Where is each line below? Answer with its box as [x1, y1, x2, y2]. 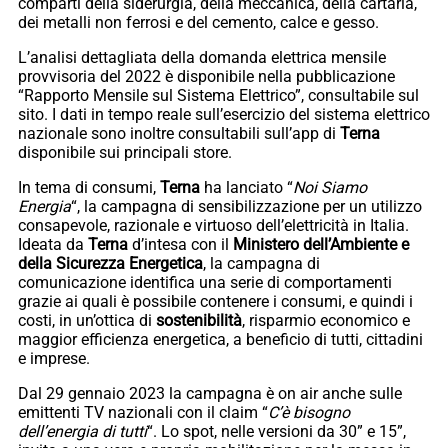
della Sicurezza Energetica [18, 253, 203, 273]
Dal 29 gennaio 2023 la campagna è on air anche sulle [18, 383, 402, 403]
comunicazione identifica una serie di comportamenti [18, 272, 392, 292]
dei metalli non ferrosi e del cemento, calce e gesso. [18, 12, 379, 32]
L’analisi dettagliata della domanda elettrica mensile [18, 47, 386, 67]
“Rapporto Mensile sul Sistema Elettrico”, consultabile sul [18, 85, 419, 105]
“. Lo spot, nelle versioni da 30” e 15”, [147, 421, 406, 441]
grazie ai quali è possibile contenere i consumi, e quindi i [18, 291, 413, 311]
